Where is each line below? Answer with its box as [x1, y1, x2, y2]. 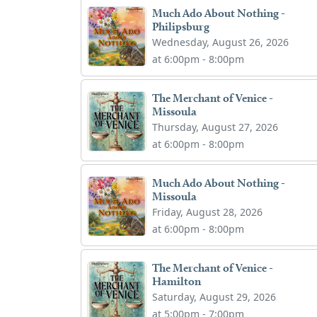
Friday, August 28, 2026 [152, 204, 263, 219]
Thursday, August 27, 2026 [152, 120, 279, 134]
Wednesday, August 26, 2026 [152, 35, 289, 49]
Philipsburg [152, 19, 210, 33]
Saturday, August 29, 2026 [152, 289, 277, 304]
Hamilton [152, 274, 202, 288]
